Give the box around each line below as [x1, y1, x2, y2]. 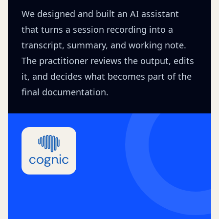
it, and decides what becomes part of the [22, 70, 192, 82]
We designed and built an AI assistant [22, 8, 179, 20]
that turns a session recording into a [22, 23, 173, 35]
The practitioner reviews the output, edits [22, 55, 194, 66]
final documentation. [22, 86, 109, 98]
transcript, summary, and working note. [22, 39, 186, 51]
